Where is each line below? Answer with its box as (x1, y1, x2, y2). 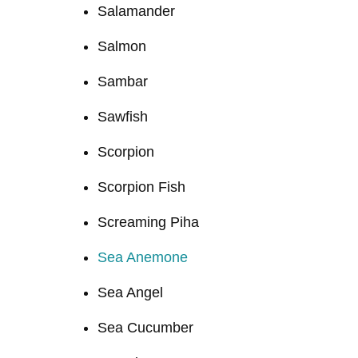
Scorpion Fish (97, 178, 185, 195)
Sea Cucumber (97, 319, 193, 336)
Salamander (97, 2, 175, 19)
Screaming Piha (97, 213, 199, 230)
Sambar (97, 73, 148, 89)
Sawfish (97, 108, 148, 125)
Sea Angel (97, 284, 163, 300)
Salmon (97, 38, 146, 54)
